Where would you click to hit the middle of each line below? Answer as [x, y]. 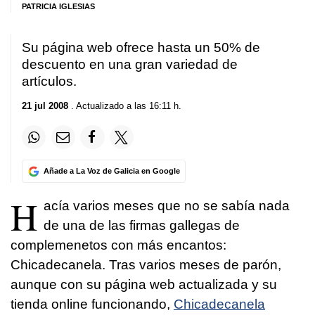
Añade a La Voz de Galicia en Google [111, 171]
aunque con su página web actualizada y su [144, 285]
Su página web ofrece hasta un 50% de [141, 47]
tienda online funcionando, [92, 304]
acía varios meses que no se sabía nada [167, 206]
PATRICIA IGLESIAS [58, 6]
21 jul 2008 [45, 106]
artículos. [49, 81]
